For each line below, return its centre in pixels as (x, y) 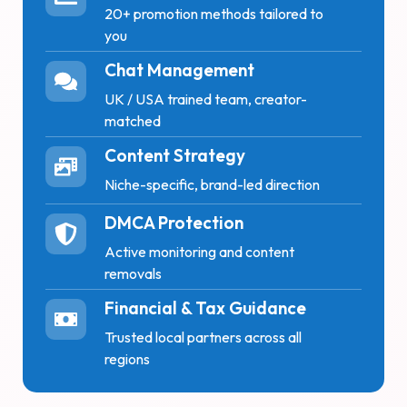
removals (133, 273)
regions (127, 358)
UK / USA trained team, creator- (206, 99)
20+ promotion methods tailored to (214, 13)
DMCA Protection (174, 222)
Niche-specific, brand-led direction (212, 184)
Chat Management (179, 69)
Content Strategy (175, 155)
